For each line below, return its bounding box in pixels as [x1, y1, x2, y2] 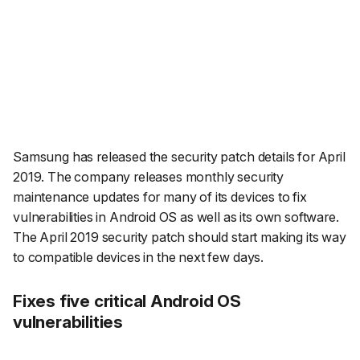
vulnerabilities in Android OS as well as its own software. [13, 209, 339, 226]
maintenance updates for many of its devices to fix [13, 189, 307, 206]
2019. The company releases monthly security [13, 169, 284, 186]
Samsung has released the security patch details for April [13, 149, 346, 166]
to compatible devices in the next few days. [13, 249, 264, 266]
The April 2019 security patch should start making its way [13, 229, 346, 246]
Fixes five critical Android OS [13, 290, 241, 311]
